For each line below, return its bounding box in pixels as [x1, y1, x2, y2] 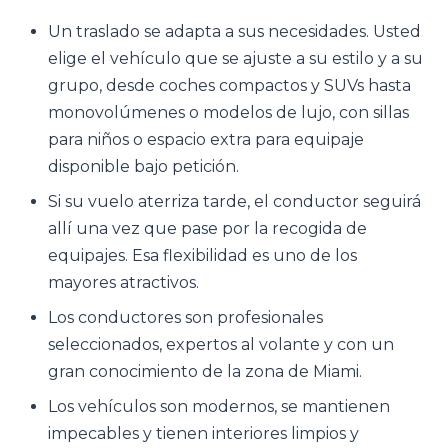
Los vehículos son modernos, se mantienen [48, 397, 390, 416]
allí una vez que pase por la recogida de [48, 219, 367, 238]
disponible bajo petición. [48, 157, 239, 176]
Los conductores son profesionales [48, 308, 323, 327]
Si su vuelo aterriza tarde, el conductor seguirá [48, 192, 421, 211]
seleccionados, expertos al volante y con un [48, 335, 394, 354]
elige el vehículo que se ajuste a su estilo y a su [48, 49, 423, 68]
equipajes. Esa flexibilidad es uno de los [48, 246, 357, 265]
